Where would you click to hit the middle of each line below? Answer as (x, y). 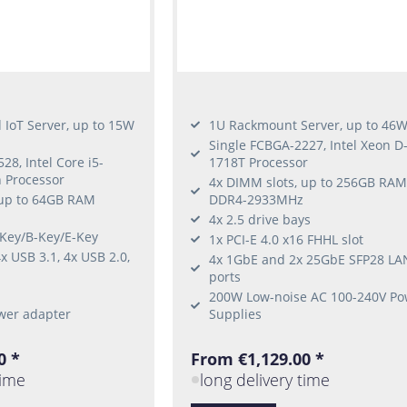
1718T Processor (258, 162)
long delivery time (265, 380)
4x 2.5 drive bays (259, 219)
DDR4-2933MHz (256, 199)
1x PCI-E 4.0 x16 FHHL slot (286, 239)
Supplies (235, 313)
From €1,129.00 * (257, 358)
